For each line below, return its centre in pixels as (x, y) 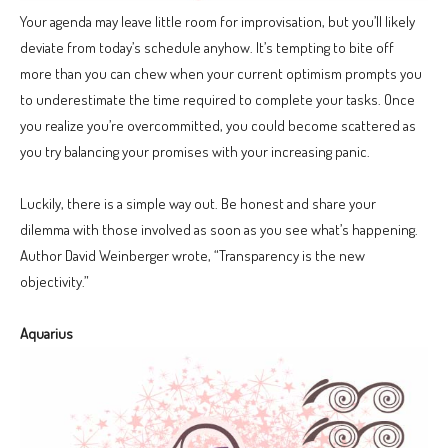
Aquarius (46, 333)
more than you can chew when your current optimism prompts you (221, 73)
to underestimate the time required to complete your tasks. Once (217, 99)
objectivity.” (54, 281)
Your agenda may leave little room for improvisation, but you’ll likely (217, 21)
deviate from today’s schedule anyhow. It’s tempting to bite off (207, 47)
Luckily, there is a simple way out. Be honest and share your (198, 203)
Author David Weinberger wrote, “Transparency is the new (192, 255)
